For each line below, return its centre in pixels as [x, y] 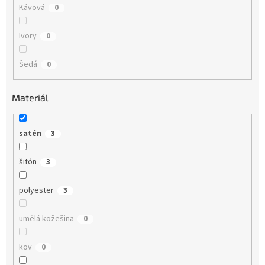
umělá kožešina [46, 219]
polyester [36, 191]
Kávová [32, 7]
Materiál [30, 98]
